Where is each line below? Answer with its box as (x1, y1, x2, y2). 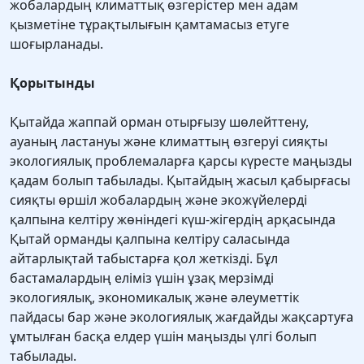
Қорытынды (10, 74, 95, 93)
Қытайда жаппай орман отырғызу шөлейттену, (10, 113, 309, 132)
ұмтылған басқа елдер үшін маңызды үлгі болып (10, 327, 317, 346)
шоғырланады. (10, 35, 103, 54)
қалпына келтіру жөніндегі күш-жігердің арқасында (10, 210, 336, 229)
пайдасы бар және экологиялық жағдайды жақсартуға (10, 308, 353, 327)
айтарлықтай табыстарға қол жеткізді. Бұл (10, 249, 278, 268)
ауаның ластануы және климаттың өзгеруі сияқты (10, 132, 327, 151)
